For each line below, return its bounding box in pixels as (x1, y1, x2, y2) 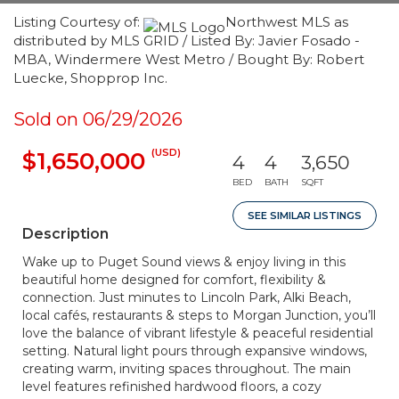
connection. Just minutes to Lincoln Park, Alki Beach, (22, 289, 351, 305)
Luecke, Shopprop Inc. (13, 69, 167, 86)
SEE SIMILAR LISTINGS (248, 209, 362, 222)
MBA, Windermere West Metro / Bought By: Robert (13, 51, 364, 68)
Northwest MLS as (225, 13, 348, 30)
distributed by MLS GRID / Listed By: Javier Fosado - (13, 32, 360, 49)
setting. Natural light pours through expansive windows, (22, 343, 367, 359)
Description (22, 225, 109, 242)
